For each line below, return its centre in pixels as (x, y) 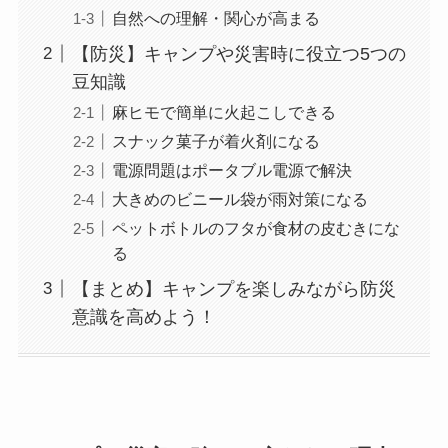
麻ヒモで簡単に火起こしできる (223, 111)
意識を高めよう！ (143, 316)
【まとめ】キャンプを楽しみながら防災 (233, 288)
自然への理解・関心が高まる (215, 17)
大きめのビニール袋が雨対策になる (239, 198)
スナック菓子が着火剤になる (215, 140)
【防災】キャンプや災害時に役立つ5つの (238, 53)
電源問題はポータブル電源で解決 (231, 169)
